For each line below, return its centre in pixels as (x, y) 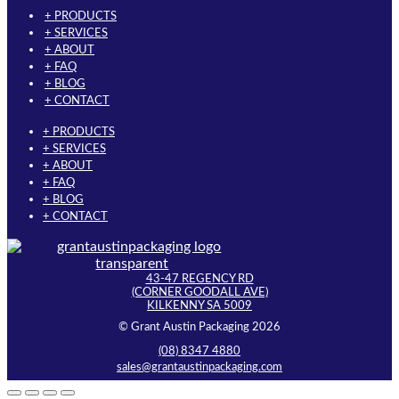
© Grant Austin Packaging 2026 (199, 326)
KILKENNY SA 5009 (199, 305)
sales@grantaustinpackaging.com (199, 367)
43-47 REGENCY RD (199, 278)
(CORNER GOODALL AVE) (199, 292)
